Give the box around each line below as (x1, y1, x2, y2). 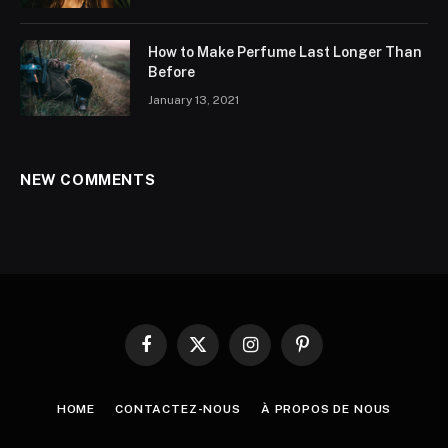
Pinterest (300, 345, 357, 361)
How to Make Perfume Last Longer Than (148, 43, 422, 60)
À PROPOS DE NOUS (260, 401, 392, 416)
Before (148, 63, 195, 80)
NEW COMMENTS (20, 170, 156, 188)
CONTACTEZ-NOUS (115, 401, 241, 416)
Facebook (144, 345, 205, 361)
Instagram (248, 345, 309, 361)
